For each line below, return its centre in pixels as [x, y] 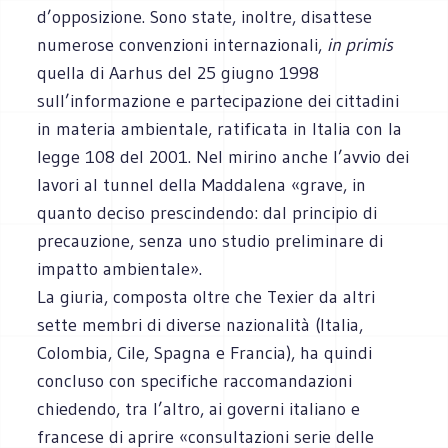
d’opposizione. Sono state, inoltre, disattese [205, 16]
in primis [360, 44]
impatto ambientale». [120, 268]
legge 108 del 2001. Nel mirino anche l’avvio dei [223, 156]
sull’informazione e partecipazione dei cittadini [218, 100]
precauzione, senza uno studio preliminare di [210, 240]
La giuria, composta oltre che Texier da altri [206, 296]
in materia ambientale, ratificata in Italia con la [220, 128]
